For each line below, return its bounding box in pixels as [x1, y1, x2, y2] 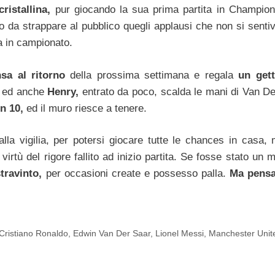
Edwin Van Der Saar [73, 228, 151, 238]
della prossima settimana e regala [70, 69, 239, 81]
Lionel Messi [155, 228, 204, 238]
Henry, [47, 85, 79, 98]
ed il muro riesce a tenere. [23, 102, 147, 114]
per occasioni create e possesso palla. [45, 168, 230, 180]
